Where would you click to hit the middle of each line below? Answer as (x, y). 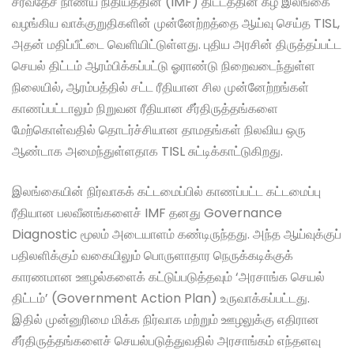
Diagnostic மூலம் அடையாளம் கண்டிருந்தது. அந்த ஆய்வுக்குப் (177, 235)
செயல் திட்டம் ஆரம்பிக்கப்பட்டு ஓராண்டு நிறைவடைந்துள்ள (164, 66)
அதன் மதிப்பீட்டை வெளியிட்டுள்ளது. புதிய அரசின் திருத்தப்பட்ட (177, 45)
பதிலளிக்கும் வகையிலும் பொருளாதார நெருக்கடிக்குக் (153, 256)
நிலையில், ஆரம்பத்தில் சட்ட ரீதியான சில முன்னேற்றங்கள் (160, 88)
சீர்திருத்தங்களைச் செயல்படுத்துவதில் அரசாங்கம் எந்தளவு (166, 341)
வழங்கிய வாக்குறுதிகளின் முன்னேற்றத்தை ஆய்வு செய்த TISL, (176, 24)
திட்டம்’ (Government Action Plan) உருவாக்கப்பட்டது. (161, 299)
